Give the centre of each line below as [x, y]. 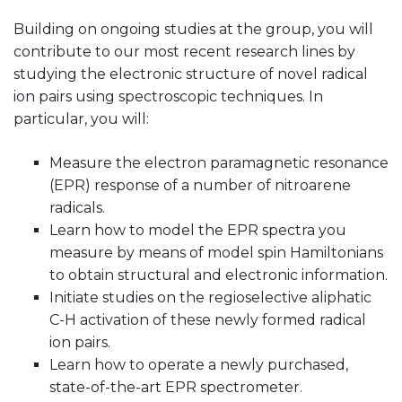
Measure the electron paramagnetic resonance [219, 162]
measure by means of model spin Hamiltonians [216, 252]
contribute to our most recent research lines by [184, 51]
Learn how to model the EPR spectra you [198, 230]
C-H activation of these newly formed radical [208, 319]
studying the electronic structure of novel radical [191, 74]
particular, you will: [81, 118]
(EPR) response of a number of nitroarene [200, 185]
